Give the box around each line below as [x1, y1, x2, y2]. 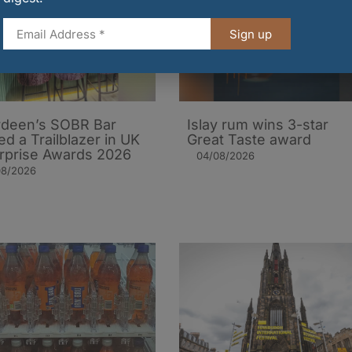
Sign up [229, 26, 272, 42]
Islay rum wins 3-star [187, 115, 328, 133]
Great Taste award [187, 130, 311, 148]
